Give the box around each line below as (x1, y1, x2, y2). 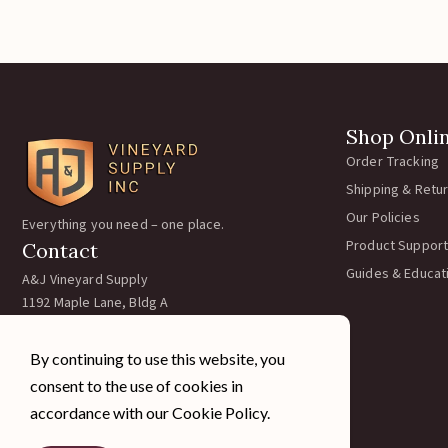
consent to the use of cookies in (30, 376, 243, 395)
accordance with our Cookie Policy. (30, 403, 270, 422)
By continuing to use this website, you (30, 349, 285, 368)
